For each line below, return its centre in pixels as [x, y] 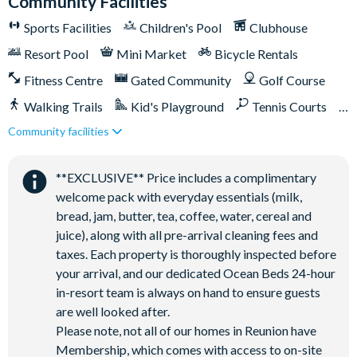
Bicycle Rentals [256, 54]
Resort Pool [56, 54]
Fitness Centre [63, 80]
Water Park [212, 185]
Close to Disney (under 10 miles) [111, 133]
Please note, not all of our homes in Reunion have [186, 330]
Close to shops [266, 133]
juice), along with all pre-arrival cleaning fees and [187, 235]
